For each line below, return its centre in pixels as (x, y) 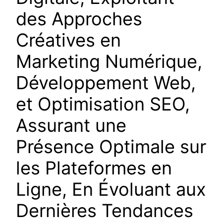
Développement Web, (106, 83)
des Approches (79, 19)
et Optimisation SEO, (103, 104)
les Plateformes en (94, 168)
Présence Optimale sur (111, 147)
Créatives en (68, 40)
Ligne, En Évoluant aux (111, 190)
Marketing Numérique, (109, 62)
